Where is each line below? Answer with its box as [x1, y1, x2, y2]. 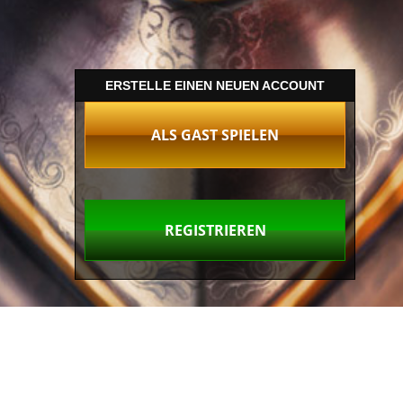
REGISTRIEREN [164, 220, 266, 240]
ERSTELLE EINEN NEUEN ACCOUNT [105, 78, 325, 93]
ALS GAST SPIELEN [151, 125, 279, 145]
